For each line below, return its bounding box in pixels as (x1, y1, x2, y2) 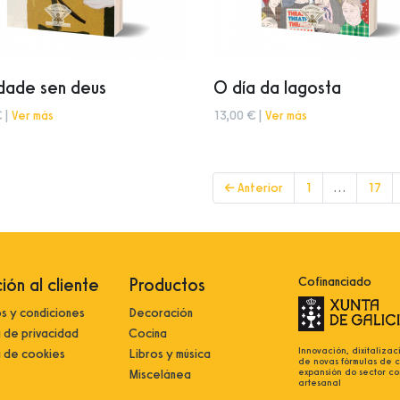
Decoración (129, 305, 193, 321)
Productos (129, 274, 205, 296)
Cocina (129, 326, 167, 342)
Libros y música (129, 346, 211, 362)
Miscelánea (129, 367, 191, 383)
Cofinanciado (298, 274, 371, 290)
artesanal (298, 377, 341, 389)
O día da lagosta (212, 77, 341, 99)
